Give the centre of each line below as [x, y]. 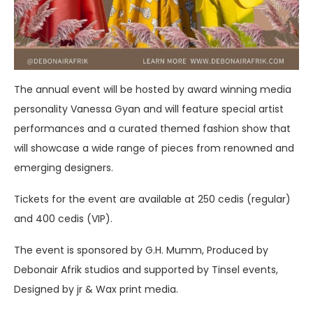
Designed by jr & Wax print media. [96, 289]
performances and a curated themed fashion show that [152, 128]
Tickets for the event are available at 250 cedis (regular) [152, 199]
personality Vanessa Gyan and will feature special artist [149, 109]
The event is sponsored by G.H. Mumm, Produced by [141, 250]
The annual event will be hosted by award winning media [153, 89]
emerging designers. [64, 167]
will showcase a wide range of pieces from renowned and [154, 148]
